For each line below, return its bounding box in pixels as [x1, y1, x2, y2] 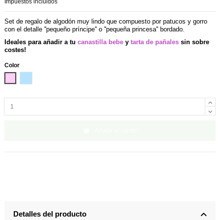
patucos [161, 18, 186, 26]
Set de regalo [4, 18, 42, 26]
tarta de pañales [131, 38, 179, 46]
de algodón [44, 18, 75, 26]
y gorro [188, 18, 207, 26]
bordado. [160, 26, 185, 33]
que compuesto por [107, 18, 161, 26]
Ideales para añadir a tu [4, 38, 78, 46]
